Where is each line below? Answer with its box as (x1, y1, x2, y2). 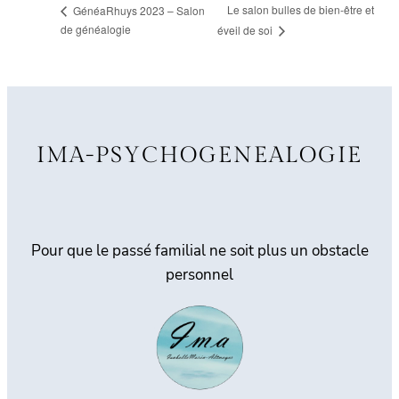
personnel (166, 264, 233, 285)
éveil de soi (217, 22, 275, 38)
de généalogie (61, 21, 131, 37)
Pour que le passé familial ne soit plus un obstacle (30, 240, 369, 261)
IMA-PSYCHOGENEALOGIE (37, 142, 362, 168)
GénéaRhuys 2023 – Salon (70, 2, 205, 18)
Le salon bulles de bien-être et (227, 2, 374, 18)
